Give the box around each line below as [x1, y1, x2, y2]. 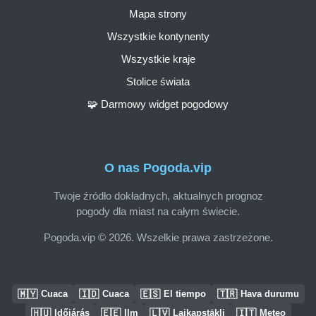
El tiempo [163, 288, 206, 299]
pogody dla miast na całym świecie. [76, 205, 240, 217]
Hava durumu [240, 288, 299, 299]
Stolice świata [126, 75, 190, 87]
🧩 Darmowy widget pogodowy [87, 97, 229, 110]
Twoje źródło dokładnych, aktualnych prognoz [53, 189, 263, 202]
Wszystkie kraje [121, 52, 195, 65]
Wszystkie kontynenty [107, 30, 209, 42]
